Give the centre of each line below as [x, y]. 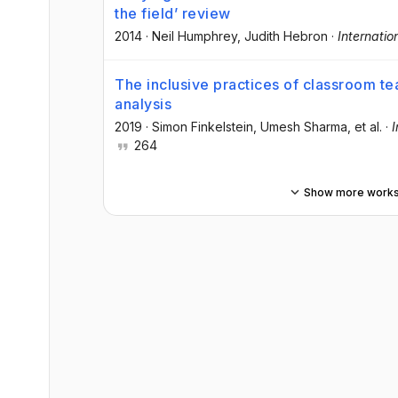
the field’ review [173, 13]
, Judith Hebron [283, 36]
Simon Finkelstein [203, 127]
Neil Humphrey [195, 36]
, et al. [365, 127]
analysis [143, 104]
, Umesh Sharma [300, 127]
